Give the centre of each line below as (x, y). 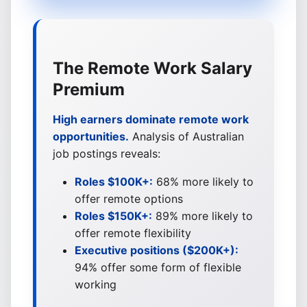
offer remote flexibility (133, 233)
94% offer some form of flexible (158, 267)
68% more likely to (203, 182)
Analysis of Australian (186, 136)
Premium (89, 89)
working (96, 284)
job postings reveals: (107, 153)
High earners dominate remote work (151, 119)
